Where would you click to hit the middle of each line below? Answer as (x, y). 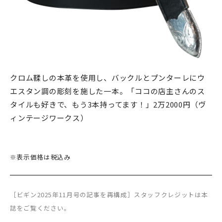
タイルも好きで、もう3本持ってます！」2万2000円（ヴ (108, 104)
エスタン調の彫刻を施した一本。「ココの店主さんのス (108, 91)
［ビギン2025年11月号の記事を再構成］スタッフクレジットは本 (109, 194)
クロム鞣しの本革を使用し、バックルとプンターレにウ (108, 78)
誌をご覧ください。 (40, 208)
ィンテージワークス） (49, 118)
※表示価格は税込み (40, 157)
